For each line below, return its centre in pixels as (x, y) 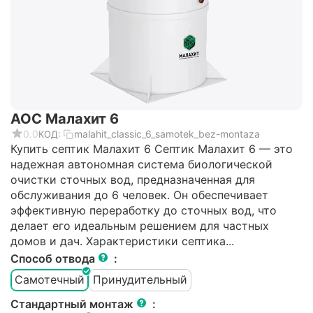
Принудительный (140, 280)
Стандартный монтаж (73, 304)
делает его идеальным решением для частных (140, 225)
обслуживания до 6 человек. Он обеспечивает (139, 195)
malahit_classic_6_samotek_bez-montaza (167, 134)
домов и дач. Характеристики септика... (122, 241)
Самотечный (50, 280)
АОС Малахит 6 (65, 118)
